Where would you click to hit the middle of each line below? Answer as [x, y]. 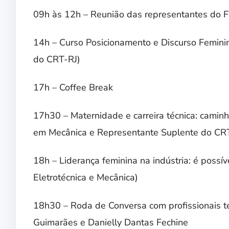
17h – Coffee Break [73, 88]
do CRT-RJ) [57, 60]
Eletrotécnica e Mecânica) [86, 178]
